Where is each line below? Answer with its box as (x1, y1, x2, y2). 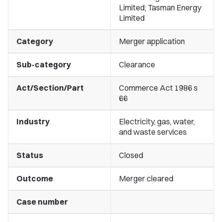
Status (16, 150, 43, 160)
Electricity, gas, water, (119, 116, 195, 126)
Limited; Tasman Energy (119, 2, 201, 12)
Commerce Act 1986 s (119, 83, 198, 93)
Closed (119, 150, 143, 160)
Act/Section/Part (16, 83, 84, 93)
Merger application (119, 36, 185, 46)
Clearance (119, 59, 155, 69)
